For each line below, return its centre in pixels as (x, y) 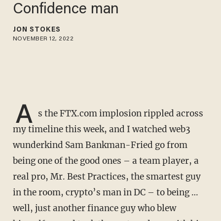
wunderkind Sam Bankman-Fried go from (100, 145)
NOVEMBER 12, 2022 (43, 39)
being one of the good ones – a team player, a (106, 161)
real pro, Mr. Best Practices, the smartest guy (107, 177)
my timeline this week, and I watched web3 (101, 129)
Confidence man (66, 10)
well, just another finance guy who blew (94, 208)
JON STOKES (37, 30)
